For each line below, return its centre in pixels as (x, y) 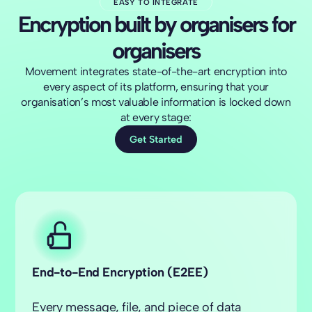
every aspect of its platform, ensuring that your (156, 87)
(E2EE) (188, 273)
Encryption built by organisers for (156, 25)
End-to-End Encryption (100, 273)
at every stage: (156, 118)
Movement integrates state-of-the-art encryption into (156, 72)
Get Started (156, 139)
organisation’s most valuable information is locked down (156, 102)
